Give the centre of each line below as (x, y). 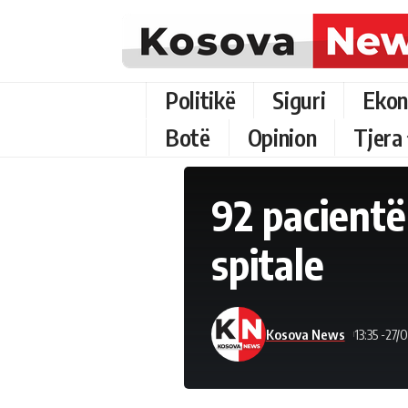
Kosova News (305, 334)
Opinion (282, 138)
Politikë (200, 100)
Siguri (299, 100)
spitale (267, 264)
